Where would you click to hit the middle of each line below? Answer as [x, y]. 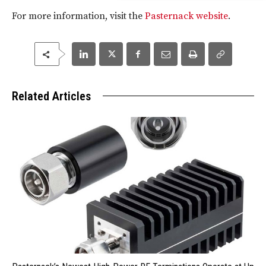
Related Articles [51, 96]
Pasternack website [186, 16]
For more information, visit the [78, 16]
